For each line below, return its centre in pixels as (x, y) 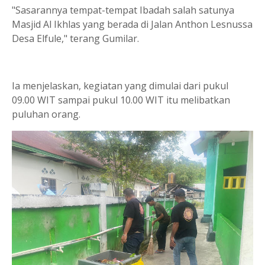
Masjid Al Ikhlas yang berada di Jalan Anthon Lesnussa (132, 24)
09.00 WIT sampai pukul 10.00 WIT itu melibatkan (121, 100)
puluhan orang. (46, 114)
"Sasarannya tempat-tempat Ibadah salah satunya (123, 10)
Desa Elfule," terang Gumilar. (75, 38)
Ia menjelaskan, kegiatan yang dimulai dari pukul (120, 85)
